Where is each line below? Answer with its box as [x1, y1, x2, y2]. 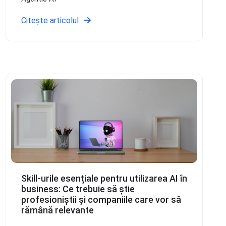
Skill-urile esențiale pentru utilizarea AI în [21, 173, 187, 184]
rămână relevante [21, 204, 94, 215]
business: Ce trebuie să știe [21, 183, 135, 194]
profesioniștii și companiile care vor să [21, 194, 181, 205]
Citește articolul [21, 16, 79, 26]
